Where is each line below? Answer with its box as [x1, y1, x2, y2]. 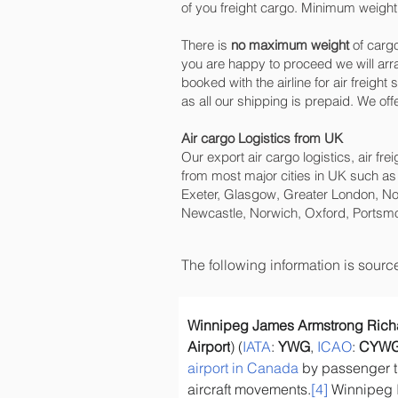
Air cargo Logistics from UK [181, 130, 343, 147]
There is [181, 36, 231, 53]
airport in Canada [187, 359, 298, 377]
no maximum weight [231, 36, 349, 53]
